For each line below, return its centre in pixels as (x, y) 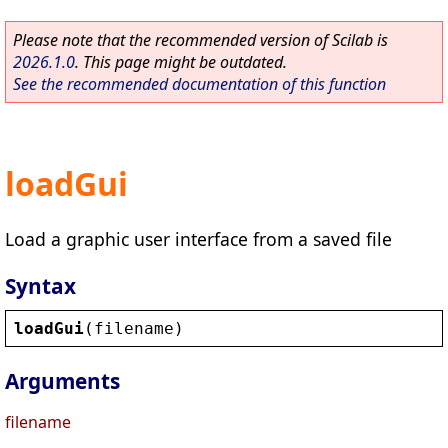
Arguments (62, 381)
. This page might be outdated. (181, 62)
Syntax (40, 285)
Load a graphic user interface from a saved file (198, 238)
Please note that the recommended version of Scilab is (200, 40)
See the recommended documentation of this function (199, 84)
